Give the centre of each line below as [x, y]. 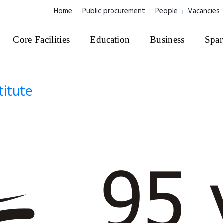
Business [167, 40]
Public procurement [114, 11]
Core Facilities [42, 40]
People [167, 11]
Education [110, 40]
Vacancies [204, 11]
